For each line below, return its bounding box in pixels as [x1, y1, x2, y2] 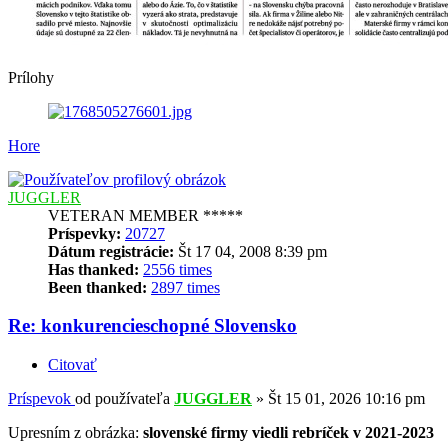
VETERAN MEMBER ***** [48, 206, 243, 224]
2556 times [143, 260, 212, 278]
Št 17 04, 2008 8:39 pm [174, 242, 327, 260]
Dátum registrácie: [48, 242, 174, 260]
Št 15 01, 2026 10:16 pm [268, 389, 425, 407]
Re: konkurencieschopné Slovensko [8, 315, 297, 337]
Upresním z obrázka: [8, 423, 143, 441]
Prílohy [8, 68, 54, 86]
